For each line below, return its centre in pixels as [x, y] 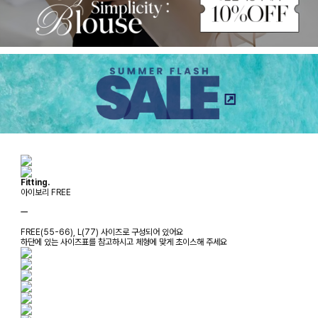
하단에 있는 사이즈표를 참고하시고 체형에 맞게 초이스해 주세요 [124, 242]
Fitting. [35, 182]
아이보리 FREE [46, 192]
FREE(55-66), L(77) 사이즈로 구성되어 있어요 [102, 232]
